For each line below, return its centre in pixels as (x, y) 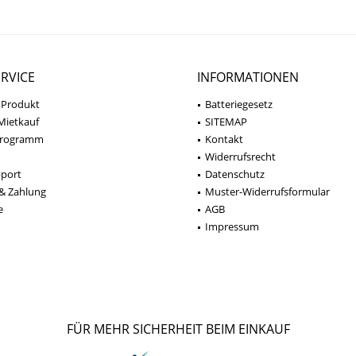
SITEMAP (226, 122)
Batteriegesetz (239, 104)
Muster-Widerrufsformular (267, 192)
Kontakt (224, 139)
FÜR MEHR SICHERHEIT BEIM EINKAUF (178, 329)
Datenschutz (235, 174)
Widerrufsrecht (240, 157)
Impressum (232, 226)
